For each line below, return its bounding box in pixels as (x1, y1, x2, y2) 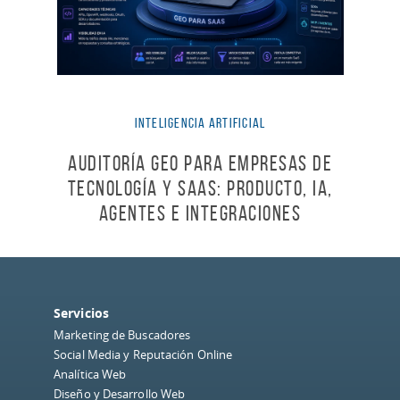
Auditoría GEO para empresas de (68, 152, 332, 176)
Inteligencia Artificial (134, 115, 266, 131)
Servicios (54, 304, 109, 322)
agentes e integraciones (98, 202, 302, 226)
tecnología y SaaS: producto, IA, (67, 177, 333, 201)
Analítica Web (54, 366, 127, 383)
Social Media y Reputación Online (54, 346, 233, 363)
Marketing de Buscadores (54, 327, 191, 344)
